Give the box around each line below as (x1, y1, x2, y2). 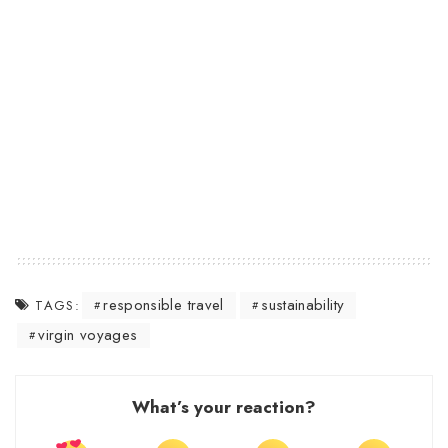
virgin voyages (38, 324, 138, 347)
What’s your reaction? (132, 395, 316, 420)
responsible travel (103, 294, 224, 317)
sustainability (261, 294, 345, 317)
